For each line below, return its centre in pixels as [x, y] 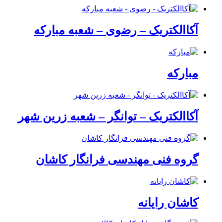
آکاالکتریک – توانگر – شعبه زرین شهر [108, 116]
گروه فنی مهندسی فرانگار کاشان [117, 159]
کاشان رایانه [168, 202]
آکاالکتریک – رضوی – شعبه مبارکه [116, 30]
